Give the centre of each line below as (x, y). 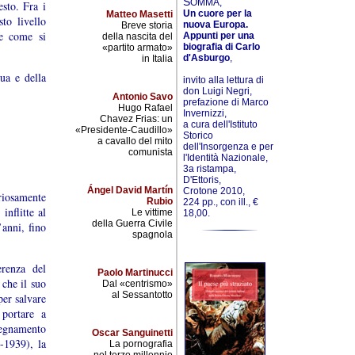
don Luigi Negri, (218, 92)
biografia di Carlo (221, 47)
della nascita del (137, 36)
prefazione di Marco (226, 103)
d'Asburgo (206, 58)
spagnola (153, 235)
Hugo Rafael (145, 108)
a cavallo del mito (135, 141)
